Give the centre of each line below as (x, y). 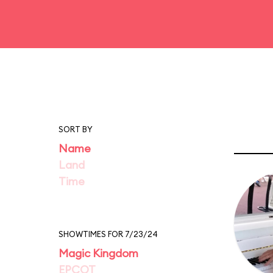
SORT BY (76, 129)
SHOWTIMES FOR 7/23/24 (108, 234)
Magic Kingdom (98, 253)
